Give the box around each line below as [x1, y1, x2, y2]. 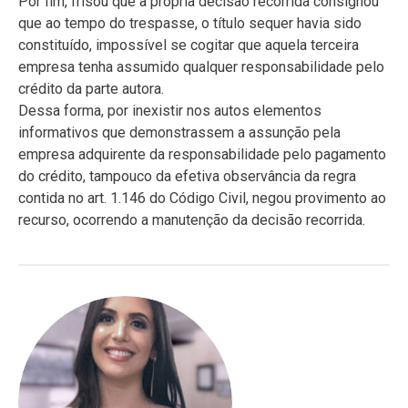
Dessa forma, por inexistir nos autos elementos [18, 102, 321, 119]
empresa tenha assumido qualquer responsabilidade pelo [18, 58, 384, 76]
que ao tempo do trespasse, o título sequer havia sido [18, 15, 362, 32]
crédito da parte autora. [18, 80, 164, 97]
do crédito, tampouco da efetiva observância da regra [18, 168, 356, 185]
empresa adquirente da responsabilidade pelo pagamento [18, 146, 386, 163]
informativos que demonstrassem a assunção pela [18, 124, 341, 141]
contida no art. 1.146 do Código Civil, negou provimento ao [18, 189, 386, 207]
